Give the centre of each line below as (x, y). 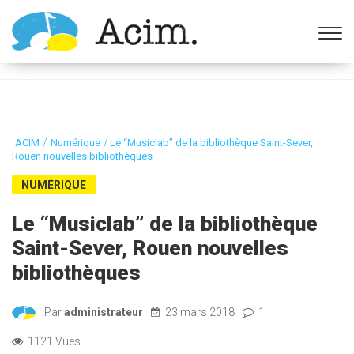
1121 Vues (53, 341)
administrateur (104, 312)
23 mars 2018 (200, 312)
